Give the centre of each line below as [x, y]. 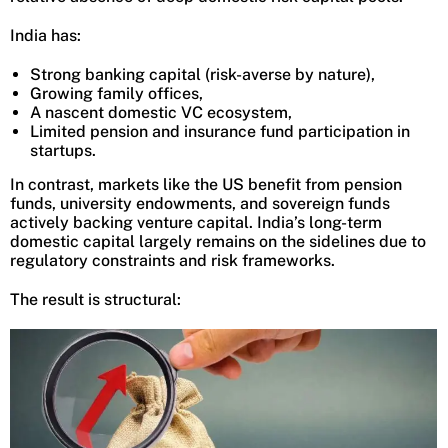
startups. [63, 150]
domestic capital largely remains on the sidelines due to [218, 241]
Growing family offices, [116, 93]
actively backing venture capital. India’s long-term [196, 222]
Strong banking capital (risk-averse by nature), [202, 74]
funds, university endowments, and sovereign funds [200, 203]
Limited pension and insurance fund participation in [220, 131]
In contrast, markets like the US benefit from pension [206, 184]
